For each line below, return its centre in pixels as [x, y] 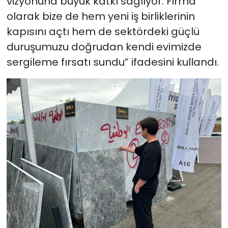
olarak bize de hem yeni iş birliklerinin [101, 17]
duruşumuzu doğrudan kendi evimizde [104, 47]
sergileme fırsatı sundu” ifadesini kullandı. [112, 62]
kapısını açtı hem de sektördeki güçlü [103, 32]
